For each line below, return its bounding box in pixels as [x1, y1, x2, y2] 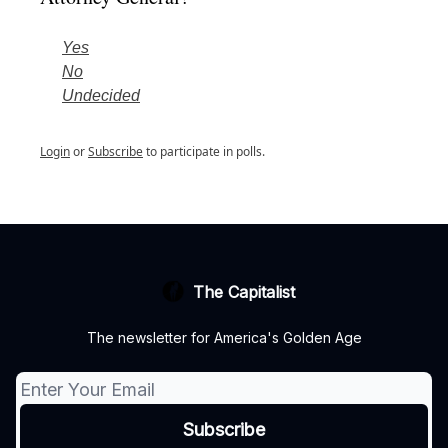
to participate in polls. [143, 142, 265, 160]
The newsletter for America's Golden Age [86, 329, 362, 346]
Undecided [62, 86, 140, 104]
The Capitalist [193, 282, 295, 302]
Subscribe [88, 142, 143, 160]
